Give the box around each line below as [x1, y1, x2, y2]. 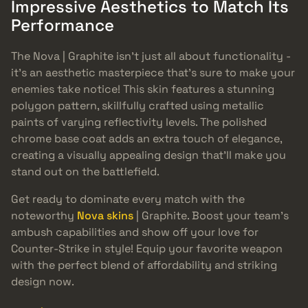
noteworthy [11, 208, 77, 223]
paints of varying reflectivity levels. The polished [11, 115, 267, 130]
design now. [11, 274, 74, 289]
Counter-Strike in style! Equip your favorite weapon [11, 241, 283, 256]
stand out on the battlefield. [11, 164, 159, 179]
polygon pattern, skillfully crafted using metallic [11, 98, 264, 113]
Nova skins [77, 208, 133, 223]
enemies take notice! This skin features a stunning [11, 82, 274, 97]
